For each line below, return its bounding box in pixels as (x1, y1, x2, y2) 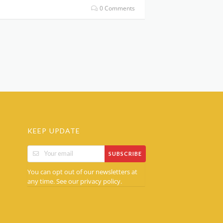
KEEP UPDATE (27, 126, 81, 135)
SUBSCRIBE (109, 150, 142, 157)
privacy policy (80, 177, 120, 186)
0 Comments (98, 3, 135, 12)
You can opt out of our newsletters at (27, 167, 137, 176)
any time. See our (27, 176, 80, 186)
